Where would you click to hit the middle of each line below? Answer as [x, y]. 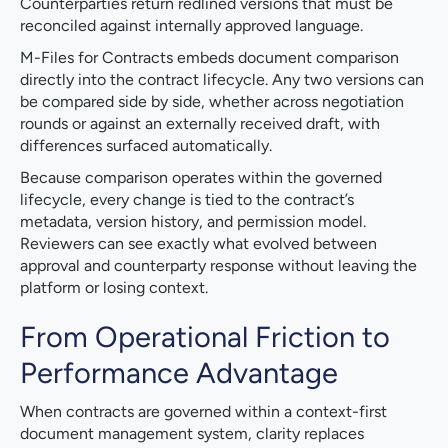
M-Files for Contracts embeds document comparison [209, 58]
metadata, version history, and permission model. [193, 222]
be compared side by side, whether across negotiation [212, 102]
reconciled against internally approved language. [191, 26]
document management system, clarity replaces [192, 434]
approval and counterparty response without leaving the [218, 266]
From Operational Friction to [205, 337]
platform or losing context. [114, 288]
